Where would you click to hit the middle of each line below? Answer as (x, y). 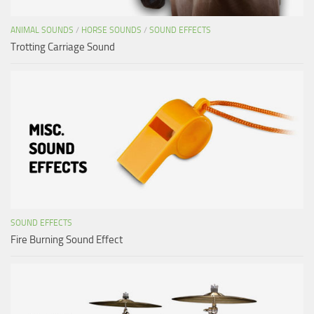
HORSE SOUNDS (111, 30)
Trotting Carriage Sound (63, 47)
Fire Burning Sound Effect (67, 239)
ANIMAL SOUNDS (42, 30)
